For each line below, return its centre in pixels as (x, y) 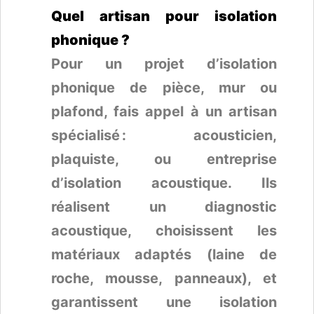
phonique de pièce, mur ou (164, 87)
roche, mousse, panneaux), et (164, 278)
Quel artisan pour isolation (164, 16)
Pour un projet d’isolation (164, 63)
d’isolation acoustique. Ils (164, 183)
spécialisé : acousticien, (164, 135)
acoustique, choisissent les (164, 230)
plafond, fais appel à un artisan (164, 111)
